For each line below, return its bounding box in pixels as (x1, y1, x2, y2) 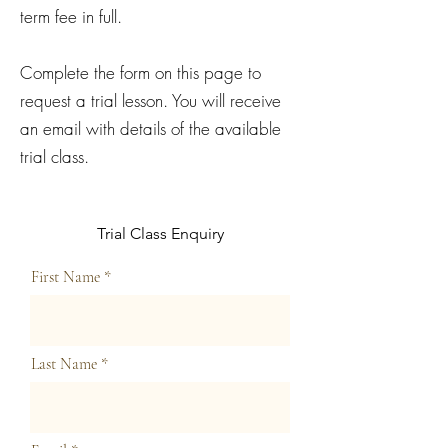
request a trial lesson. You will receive (20, 89, 281, 113)
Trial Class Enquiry (96, 224, 224, 244)
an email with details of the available (20, 117, 281, 141)
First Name (31, 267, 100, 288)
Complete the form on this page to (20, 61, 261, 85)
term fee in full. (20, 5, 122, 29)
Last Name (31, 354, 97, 375)
